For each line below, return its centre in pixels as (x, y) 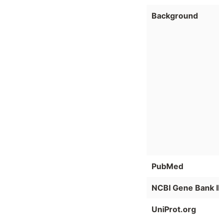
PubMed (167, 166)
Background (175, 16)
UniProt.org (174, 209)
